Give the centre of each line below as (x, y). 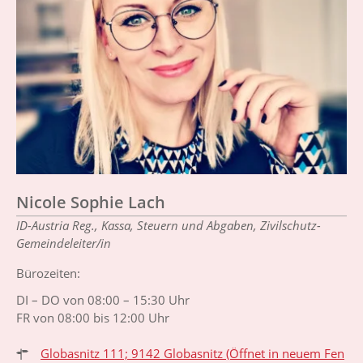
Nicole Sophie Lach (91, 202)
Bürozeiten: (48, 273)
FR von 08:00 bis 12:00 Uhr (93, 317)
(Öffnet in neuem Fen (284, 353)
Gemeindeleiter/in (64, 243)
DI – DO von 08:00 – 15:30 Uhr (103, 299)
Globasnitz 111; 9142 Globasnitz (132, 353)
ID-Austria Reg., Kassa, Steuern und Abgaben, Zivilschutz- (169, 225)
